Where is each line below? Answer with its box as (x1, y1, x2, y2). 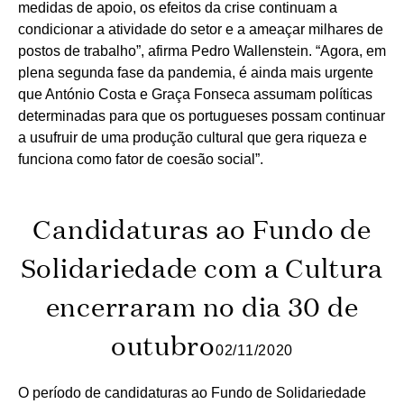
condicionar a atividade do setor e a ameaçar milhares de (18, 22, 383, 38)
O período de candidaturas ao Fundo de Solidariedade (18, 384, 366, 400)
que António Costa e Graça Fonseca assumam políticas (18, 87, 372, 103)
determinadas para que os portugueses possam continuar (18, 108, 385, 124)
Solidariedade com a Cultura (20, 250, 384, 286)
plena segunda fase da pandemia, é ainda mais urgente (18, 65, 373, 81)
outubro (110, 327, 216, 363)
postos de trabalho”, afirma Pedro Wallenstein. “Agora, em (18, 43, 386, 60)
